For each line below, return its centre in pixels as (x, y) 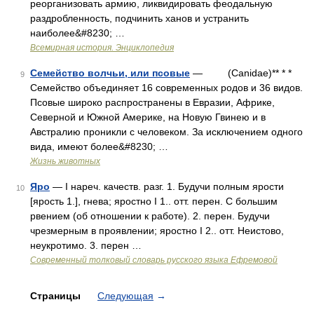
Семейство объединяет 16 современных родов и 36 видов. (166, 88)
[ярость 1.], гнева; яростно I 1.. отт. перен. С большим (154, 201)
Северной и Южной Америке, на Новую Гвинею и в (148, 117)
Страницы (57, 296)
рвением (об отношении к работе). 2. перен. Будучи (150, 216)
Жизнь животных (65, 161)
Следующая (125, 296)
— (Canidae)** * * (241, 73)
